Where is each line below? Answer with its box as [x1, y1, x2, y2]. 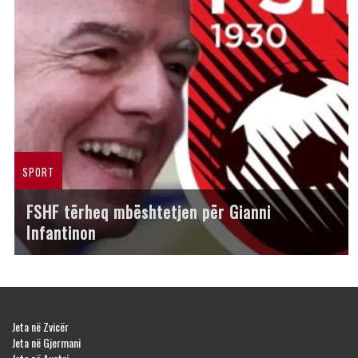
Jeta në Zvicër [12, 317, 69, 335]
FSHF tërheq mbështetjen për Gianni [26, 199, 271, 224]
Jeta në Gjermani [12, 333, 81, 351]
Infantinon [26, 220, 96, 245]
